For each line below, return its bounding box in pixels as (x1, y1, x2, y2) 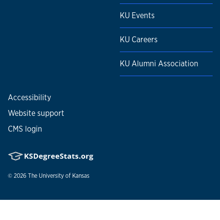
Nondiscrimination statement (8, 198, 110, 209)
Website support (8, 108, 64, 119)
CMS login (8, 124, 42, 135)
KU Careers (120, 34, 158, 45)
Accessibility (8, 92, 51, 103)
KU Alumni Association (120, 58, 198, 69)
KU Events (120, 10, 155, 21)
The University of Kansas (28, 172, 89, 180)
